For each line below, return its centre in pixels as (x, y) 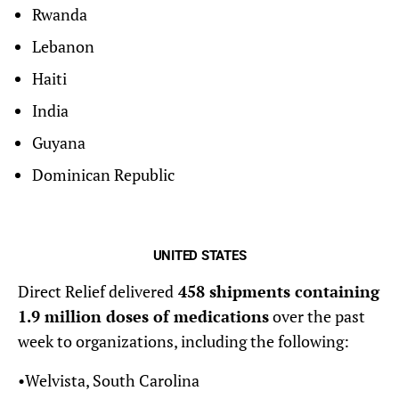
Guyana (59, 143)
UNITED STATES (199, 256)
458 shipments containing (277, 292)
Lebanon (63, 47)
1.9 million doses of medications (143, 317)
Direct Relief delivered (96, 292)
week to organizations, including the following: (183, 342)
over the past (317, 317)
